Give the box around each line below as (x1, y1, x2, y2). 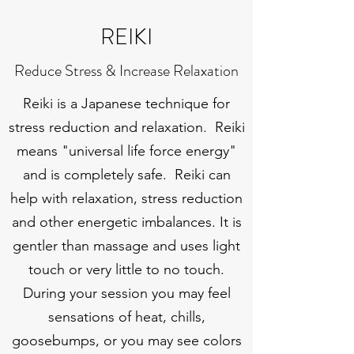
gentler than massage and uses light (13, 237, 240, 255)
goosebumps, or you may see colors (11, 332, 242, 350)
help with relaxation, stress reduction (10, 190, 243, 208)
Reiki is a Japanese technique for (23, 95, 230, 113)
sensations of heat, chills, (47, 308, 205, 326)
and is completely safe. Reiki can (22, 166, 231, 184)
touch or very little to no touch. (28, 261, 224, 279)
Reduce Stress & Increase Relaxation (14, 59, 239, 83)
